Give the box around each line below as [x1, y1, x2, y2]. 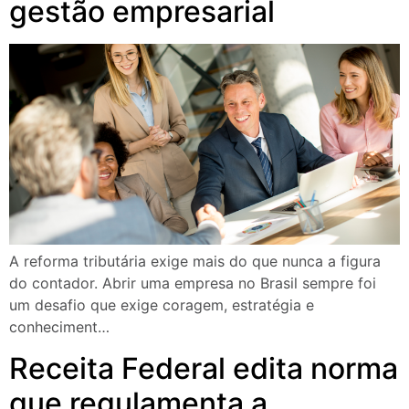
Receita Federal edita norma [9, 350, 398, 386]
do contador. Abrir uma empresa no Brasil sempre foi [9, 274, 376, 293]
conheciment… [9, 318, 110, 337]
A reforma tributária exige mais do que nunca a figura [9, 252, 381, 271]
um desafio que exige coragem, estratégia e [9, 296, 314, 315]
